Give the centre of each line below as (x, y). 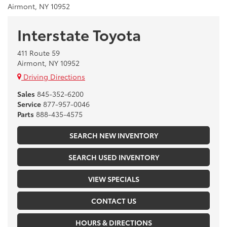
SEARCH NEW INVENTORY (113, 135)
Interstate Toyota (79, 34)
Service (29, 104)
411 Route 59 (39, 52)
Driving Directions (53, 76)
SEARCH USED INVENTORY (113, 157)
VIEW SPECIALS (113, 179)
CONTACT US (113, 200)
